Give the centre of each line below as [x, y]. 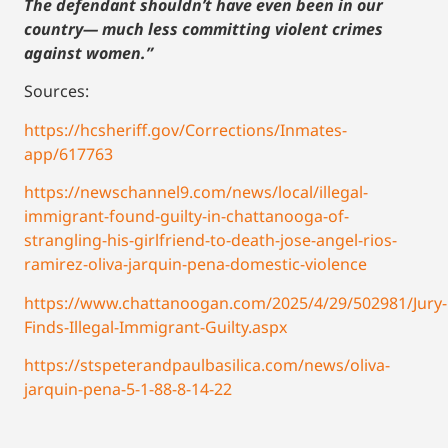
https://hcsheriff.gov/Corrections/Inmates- [185, 129]
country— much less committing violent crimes [203, 29]
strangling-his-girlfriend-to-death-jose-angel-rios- [210, 240]
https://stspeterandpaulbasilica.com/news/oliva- [207, 364]
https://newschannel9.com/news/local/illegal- [196, 192]
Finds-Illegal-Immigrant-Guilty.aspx [155, 326]
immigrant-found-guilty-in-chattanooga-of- [186, 216]
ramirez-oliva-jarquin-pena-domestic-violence [195, 264]
